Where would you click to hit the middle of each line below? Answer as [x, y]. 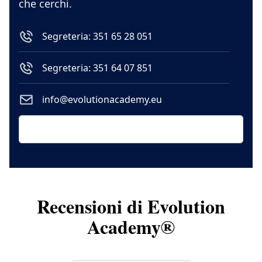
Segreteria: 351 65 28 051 [97, 37]
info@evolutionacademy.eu [102, 100]
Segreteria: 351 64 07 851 [97, 68]
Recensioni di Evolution [131, 206]
